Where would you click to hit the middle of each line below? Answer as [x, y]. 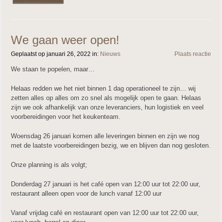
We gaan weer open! [65, 40]
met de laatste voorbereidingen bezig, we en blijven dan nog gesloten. [111, 145]
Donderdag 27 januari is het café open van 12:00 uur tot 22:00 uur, [106, 184]
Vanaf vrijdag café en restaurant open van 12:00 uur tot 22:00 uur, [105, 213]
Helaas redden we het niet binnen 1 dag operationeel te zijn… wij [103, 88]
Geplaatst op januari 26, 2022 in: [55, 54]
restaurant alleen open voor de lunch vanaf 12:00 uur [86, 193]
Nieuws [110, 54]
